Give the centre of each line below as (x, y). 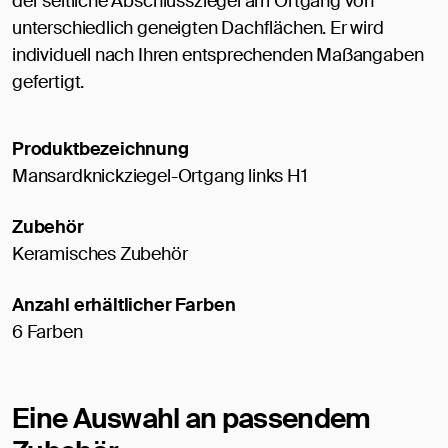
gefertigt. (48, 82)
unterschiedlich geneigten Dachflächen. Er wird (198, 28)
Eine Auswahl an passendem (191, 419)
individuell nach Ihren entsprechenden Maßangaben (218, 55)
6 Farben (47, 332)
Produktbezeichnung (100, 149)
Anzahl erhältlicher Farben (124, 305)
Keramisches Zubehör (100, 254)
